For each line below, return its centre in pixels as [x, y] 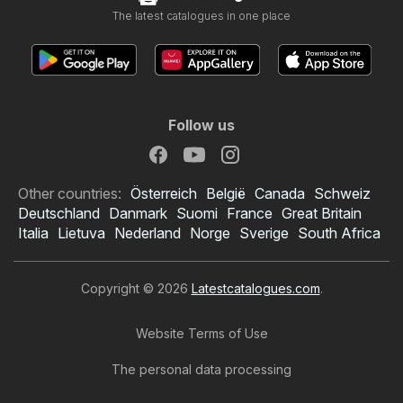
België [226, 193]
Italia [33, 233]
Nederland [148, 233]
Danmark [138, 213]
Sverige [264, 233]
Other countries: [70, 193]
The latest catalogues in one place [201, 16]
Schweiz [342, 193]
